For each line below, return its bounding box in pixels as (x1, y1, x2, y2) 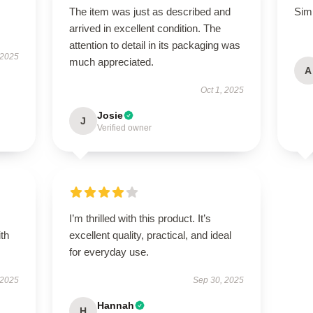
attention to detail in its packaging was (68, 39, 240, 51)
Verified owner (96, 123, 152, 133)
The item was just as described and (68, 6, 231, 17)
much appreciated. (68, 56, 154, 68)
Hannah (96, 300, 134, 311)
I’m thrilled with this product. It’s (68, 212, 211, 224)
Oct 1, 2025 (201, 85, 245, 95)
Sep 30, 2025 (193, 275, 245, 285)
